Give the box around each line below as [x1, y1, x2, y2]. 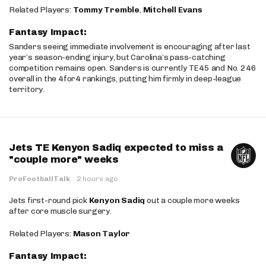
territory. [9, 84, 45, 94]
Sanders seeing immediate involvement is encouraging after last [9, 42, 251, 52]
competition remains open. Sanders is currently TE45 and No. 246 [9, 63, 256, 73]
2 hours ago [77, 175, 118, 183]
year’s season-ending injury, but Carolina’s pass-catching [9, 52, 226, 62]
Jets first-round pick [9, 195, 89, 205]
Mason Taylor [72, 229, 131, 239]
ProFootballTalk [9, 175, 70, 183]
